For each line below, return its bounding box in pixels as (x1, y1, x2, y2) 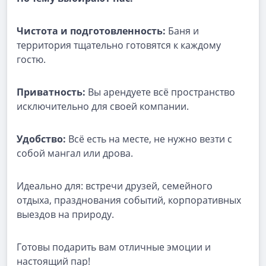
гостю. (17, 53, 46, 66)
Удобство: (17, 132, 66, 145)
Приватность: (17, 85, 88, 99)
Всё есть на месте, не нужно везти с (66, 132, 232, 145)
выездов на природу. (17, 208, 114, 221)
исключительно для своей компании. (17, 100, 189, 113)
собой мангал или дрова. (17, 147, 133, 160)
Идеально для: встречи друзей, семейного (17, 179, 213, 192)
